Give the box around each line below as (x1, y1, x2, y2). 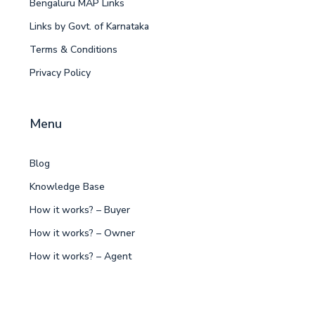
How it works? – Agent (30, 250, 131, 264)
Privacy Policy (30, 66, 91, 80)
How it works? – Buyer (30, 203, 130, 217)
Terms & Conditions (30, 43, 117, 57)
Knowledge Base (30, 180, 105, 194)
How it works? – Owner (30, 226, 135, 240)
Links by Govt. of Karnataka (30, 20, 149, 34)
